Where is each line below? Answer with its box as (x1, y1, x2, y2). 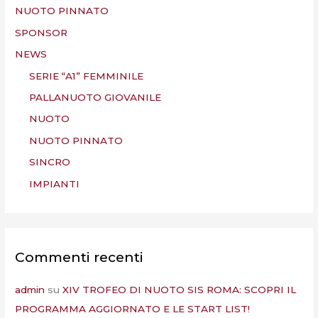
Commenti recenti (15, 248, 144, 265)
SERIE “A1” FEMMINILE (29, 70, 144, 82)
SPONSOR (15, 26, 68, 38)
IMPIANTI (29, 177, 80, 190)
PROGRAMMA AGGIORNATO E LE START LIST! (15, 303, 251, 315)
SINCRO (29, 156, 71, 168)
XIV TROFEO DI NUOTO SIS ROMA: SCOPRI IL (62, 284, 297, 296)
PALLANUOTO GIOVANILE (29, 92, 162, 104)
